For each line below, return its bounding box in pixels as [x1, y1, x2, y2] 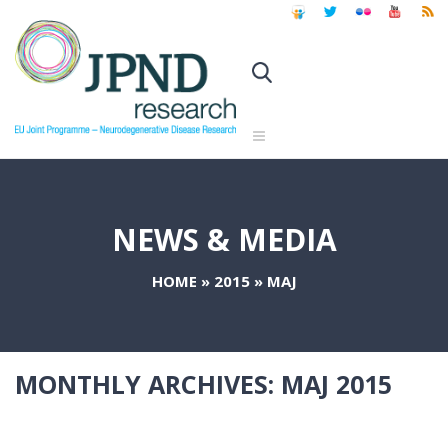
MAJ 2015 [281, 366, 392, 401]
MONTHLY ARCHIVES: [15, 366, 281, 401]
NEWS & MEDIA [111, 218, 337, 260]
